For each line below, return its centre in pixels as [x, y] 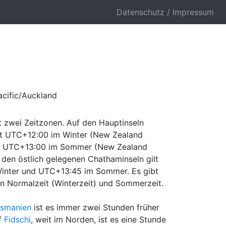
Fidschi [17, 219]
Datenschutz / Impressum [165, 12]
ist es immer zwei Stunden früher [95, 207]
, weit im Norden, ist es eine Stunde [98, 219]
